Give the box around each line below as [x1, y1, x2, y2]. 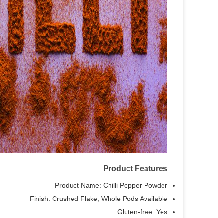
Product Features [103, 164, 167, 173]
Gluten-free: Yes [117, 208, 167, 216]
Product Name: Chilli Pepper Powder [55, 182, 167, 189]
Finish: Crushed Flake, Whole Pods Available [30, 195, 167, 202]
